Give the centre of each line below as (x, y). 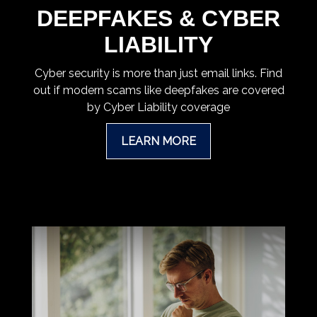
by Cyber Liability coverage (158, 107)
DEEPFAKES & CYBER (158, 18)
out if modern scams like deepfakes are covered (158, 90)
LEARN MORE (158, 141)
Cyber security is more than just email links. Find (158, 73)
